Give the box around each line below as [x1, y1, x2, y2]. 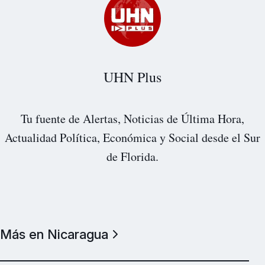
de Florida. [106, 148, 159, 164]
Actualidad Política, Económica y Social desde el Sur [5, 129, 260, 146]
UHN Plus [104, 67, 161, 86]
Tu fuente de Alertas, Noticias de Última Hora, [21, 110, 244, 127]
